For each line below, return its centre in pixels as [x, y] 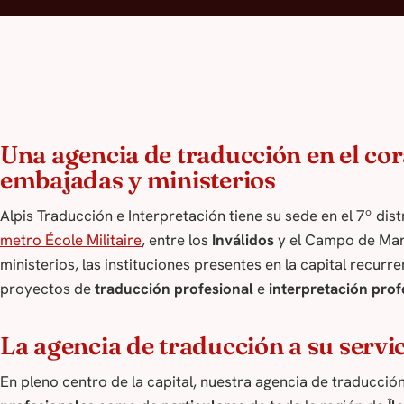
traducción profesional [174, 289]
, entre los [177, 240]
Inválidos [243, 240]
